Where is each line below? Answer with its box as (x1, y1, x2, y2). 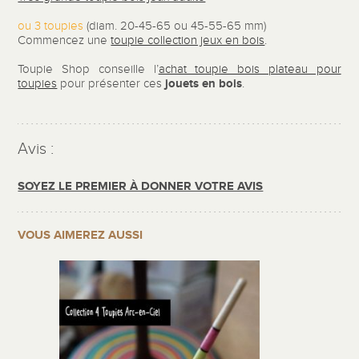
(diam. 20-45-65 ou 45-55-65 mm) (83, 19, 267, 34)
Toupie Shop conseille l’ (18, 63, 159, 77)
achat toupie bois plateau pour (158, 63, 341, 77)
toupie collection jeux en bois (111, 34, 265, 48)
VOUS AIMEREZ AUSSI (18, 227, 143, 243)
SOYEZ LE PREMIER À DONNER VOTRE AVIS (18, 178, 264, 194)
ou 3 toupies (18, 19, 84, 34)
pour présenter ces (57, 77, 166, 91)
